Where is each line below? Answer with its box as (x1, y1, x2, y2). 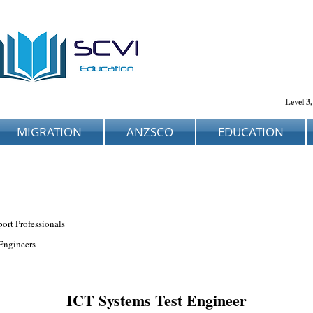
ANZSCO (126, 124, 173, 140)
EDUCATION (218, 124, 284, 140)
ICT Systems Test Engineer (66, 289, 247, 312)
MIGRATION (17, 124, 82, 140)
